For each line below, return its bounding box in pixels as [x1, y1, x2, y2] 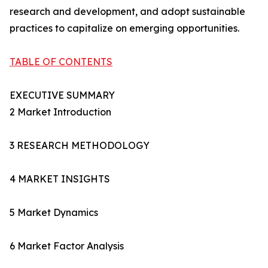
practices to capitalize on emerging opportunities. [10, 22, 239, 35]
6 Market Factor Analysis [10, 240, 124, 252]
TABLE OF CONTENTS [10, 56, 112, 68]
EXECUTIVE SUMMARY [10, 89, 115, 102]
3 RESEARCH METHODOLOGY [10, 139, 150, 152]
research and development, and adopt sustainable [10, 5, 245, 18]
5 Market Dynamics [10, 206, 98, 219]
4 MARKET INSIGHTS [10, 173, 110, 185]
